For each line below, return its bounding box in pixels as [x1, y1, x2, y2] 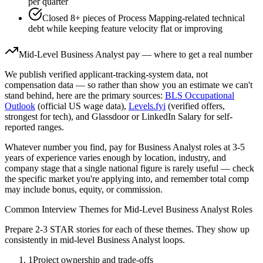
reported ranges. [5, 122, 64, 133]
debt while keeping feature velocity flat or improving [28, 23, 222, 34]
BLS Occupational [165, 90, 234, 101]
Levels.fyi [129, 101, 166, 112]
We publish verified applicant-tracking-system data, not [5, 69, 208, 80]
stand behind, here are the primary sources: [5, 90, 163, 101]
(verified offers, [168, 101, 225, 112]
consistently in [5, 235, 60, 245]
